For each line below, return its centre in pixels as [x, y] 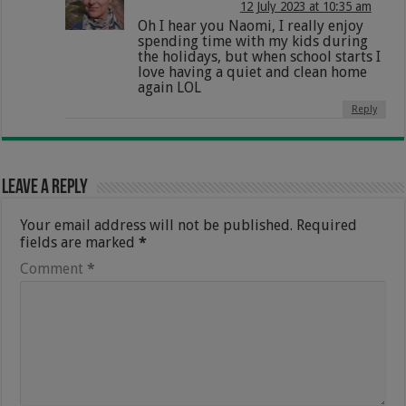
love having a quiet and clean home [253, 72]
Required [327, 225]
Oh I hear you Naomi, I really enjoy [251, 25]
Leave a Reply [45, 188]
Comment [54, 268]
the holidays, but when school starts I [260, 56]
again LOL [170, 87]
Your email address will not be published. [157, 225]
